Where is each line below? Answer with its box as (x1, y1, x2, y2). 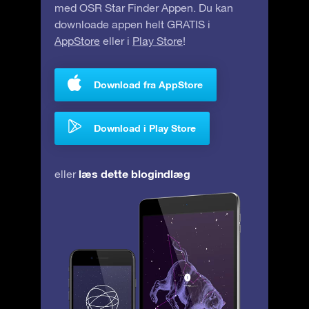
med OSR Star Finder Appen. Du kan (54, 1, 233, 14)
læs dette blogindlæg (79, 167, 190, 181)
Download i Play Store (94, 122, 196, 134)
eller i (100, 34, 132, 48)
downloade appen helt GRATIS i (54, 18, 210, 31)
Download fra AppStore (94, 79, 203, 91)
